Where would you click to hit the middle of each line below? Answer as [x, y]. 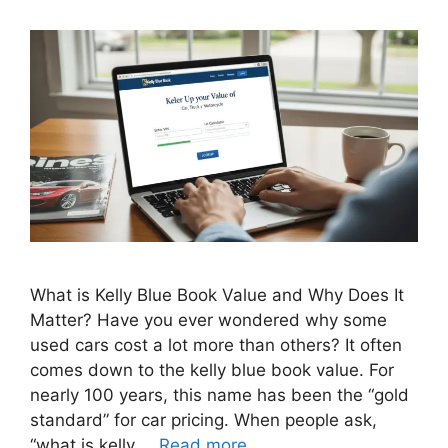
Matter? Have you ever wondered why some [208, 319]
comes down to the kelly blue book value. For [212, 369]
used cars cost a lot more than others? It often [216, 344]
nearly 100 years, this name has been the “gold [219, 394]
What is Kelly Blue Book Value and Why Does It [217, 294]
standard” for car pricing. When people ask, [203, 419]
